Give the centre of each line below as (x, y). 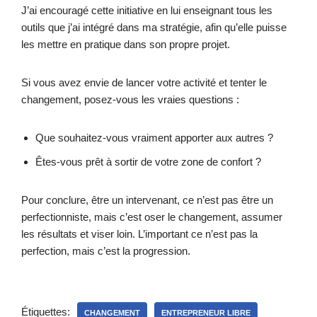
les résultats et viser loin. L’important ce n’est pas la (139, 234)
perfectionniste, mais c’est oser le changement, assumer (152, 217)
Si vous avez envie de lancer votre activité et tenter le (144, 82)
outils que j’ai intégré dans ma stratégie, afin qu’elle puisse (154, 27)
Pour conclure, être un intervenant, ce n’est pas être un (147, 200)
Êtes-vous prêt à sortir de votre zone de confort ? (148, 161)
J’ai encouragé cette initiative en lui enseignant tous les (147, 10)
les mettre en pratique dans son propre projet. (126, 44)
